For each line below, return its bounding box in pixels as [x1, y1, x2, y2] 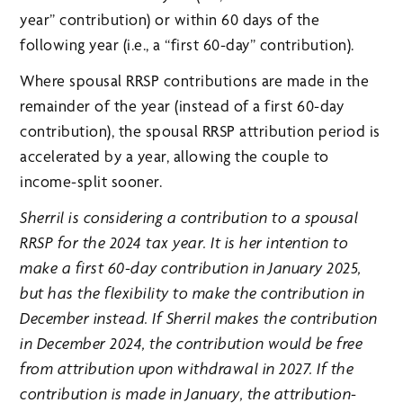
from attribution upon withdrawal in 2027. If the [20, 359, 354, 379]
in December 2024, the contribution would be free [20, 334, 363, 354]
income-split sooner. [20, 172, 163, 192]
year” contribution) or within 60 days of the [20, 10, 320, 30]
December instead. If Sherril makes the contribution [20, 309, 378, 328]
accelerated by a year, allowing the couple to [20, 147, 329, 166]
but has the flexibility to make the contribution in [20, 283, 365, 303]
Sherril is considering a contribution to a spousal [20, 208, 359, 228]
